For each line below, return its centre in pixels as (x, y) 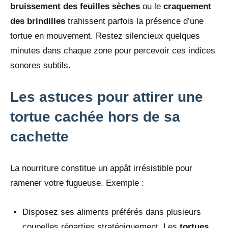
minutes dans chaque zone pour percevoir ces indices (113, 50)
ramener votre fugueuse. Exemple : (77, 183)
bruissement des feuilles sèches (75, 6)
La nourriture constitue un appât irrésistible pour (101, 168)
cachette (39, 136)
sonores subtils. (40, 65)
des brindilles (38, 21)
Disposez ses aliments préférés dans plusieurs (112, 212)
